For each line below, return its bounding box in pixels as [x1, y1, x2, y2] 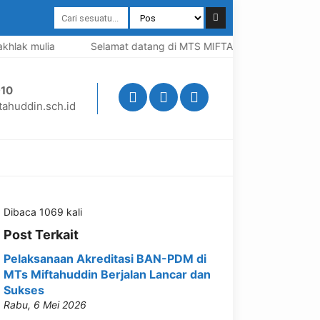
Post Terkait [4, 227, 79, 242]
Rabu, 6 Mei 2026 [4, 299, 86, 311]
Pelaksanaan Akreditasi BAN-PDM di [4, 251, 206, 266]
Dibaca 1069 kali [4, 206, 82, 218]
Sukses [4, 283, 44, 297]
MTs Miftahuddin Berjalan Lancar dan [4, 267, 211, 281]
